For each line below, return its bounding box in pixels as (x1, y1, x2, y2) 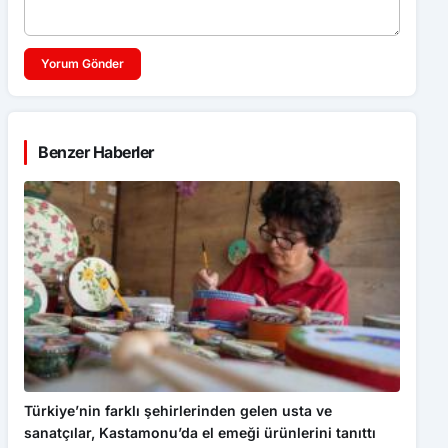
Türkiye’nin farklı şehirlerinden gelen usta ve (24, 401, 332, 419)
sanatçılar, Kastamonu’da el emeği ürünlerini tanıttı (24, 423, 376, 441)
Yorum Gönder (41, 55, 124, 71)
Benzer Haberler (38, 141, 154, 162)
